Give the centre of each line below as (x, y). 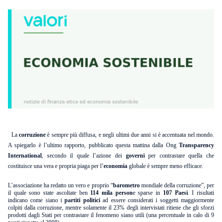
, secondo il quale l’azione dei (84, 156)
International (25, 156)
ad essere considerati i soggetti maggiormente (159, 200)
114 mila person (111, 193)
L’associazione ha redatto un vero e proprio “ (60, 185)
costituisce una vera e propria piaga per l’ (56, 166)
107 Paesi (175, 193)
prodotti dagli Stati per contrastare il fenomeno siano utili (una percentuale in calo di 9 (111, 215)
